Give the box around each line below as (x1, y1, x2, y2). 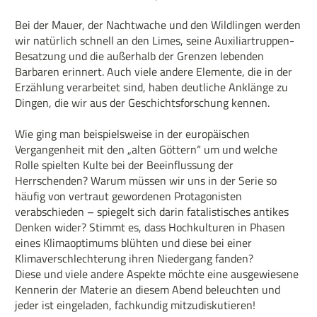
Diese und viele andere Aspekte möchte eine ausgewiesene (15, 265, 299, 282)
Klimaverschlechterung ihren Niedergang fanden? (15, 249, 256, 267)
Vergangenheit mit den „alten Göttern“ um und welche (15, 140, 277, 158)
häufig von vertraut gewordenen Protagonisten (15, 187, 242, 204)
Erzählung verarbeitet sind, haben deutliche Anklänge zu (15, 78, 288, 96)
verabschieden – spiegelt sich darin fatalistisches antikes (15, 202, 289, 220)
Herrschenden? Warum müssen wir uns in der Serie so (15, 171, 277, 189)
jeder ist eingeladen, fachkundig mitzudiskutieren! (15, 296, 255, 313)
